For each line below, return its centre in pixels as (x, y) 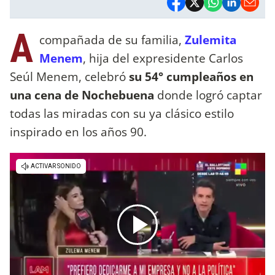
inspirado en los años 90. (78, 131)
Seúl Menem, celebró (69, 76)
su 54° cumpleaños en (191, 76)
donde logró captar (210, 95)
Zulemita (211, 39)
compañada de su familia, (110, 39)
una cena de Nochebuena (83, 95)
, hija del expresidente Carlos (163, 58)
